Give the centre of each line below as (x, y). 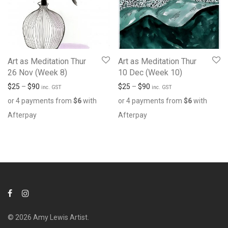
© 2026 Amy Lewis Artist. (48, 217)
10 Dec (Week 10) (150, 72)
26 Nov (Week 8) (37, 72)
